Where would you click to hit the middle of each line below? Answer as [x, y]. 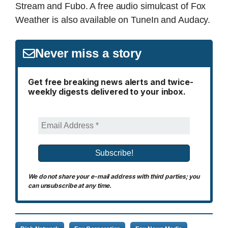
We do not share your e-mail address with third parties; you [114, 176]
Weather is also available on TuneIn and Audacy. [113, 20]
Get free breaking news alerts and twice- [111, 82]
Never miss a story [89, 53]
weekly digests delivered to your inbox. [107, 91]
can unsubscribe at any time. [70, 185]
